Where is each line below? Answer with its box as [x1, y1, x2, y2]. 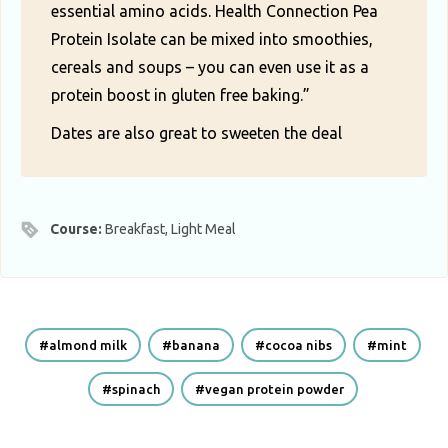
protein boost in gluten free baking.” [51, 86, 310, 105]
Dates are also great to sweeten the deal [51, 124, 346, 143]
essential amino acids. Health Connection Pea [51, 2, 378, 21]
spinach [111, 382, 160, 397]
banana [171, 338, 220, 353]
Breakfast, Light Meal [105, 221, 237, 238]
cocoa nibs [264, 338, 332, 353]
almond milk [48, 338, 127, 353]
